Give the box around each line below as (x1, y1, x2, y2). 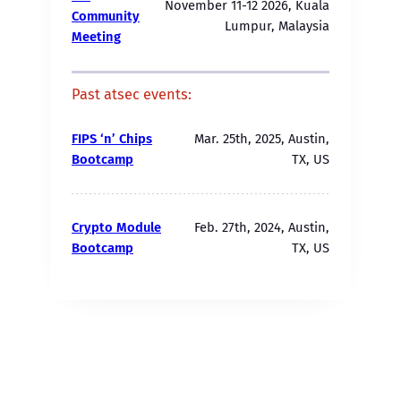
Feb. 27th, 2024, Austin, (194, 218, 329, 235)
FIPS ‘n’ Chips (72, 130, 152, 147)
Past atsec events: (72, 85, 192, 103)
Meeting (72, 28, 121, 45)
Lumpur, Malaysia (225, 18, 329, 35)
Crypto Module (72, 218, 161, 235)
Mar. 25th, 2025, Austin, (194, 130, 329, 147)
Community (72, 7, 140, 24)
